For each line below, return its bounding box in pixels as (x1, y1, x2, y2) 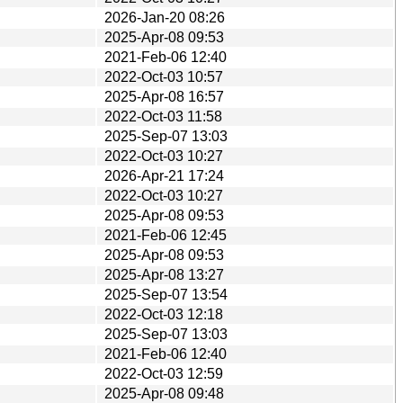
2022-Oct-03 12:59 (104, 365, 223, 381)
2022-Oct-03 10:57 (104, 68, 223, 85)
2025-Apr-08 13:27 (104, 266, 224, 282)
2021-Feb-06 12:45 (104, 227, 227, 243)
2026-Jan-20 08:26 (104, 9, 225, 25)
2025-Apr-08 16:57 (104, 88, 224, 104)
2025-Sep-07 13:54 (104, 286, 228, 302)
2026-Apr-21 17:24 (104, 167, 224, 184)
